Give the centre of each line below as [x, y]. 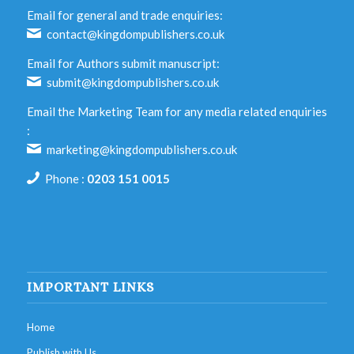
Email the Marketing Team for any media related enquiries [177, 111]
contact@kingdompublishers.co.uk [136, 34]
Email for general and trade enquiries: [124, 15]
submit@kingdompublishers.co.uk [133, 83]
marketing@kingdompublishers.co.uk [142, 149]
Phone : [66, 178]
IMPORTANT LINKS [90, 288]
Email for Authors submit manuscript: [123, 64]
